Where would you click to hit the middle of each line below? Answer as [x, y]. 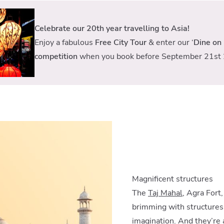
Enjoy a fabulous [64, 43]
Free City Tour [120, 43]
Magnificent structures [172, 179]
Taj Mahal [165, 193]
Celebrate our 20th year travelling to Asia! [112, 29]
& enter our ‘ [170, 43]
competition [56, 57]
